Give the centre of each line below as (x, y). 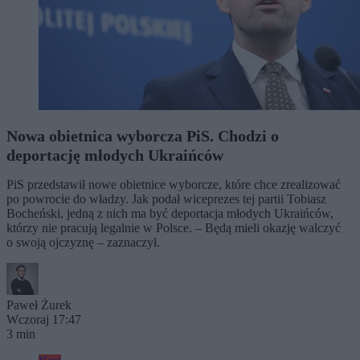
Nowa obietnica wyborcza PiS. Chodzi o (143, 136)
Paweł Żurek (39, 305)
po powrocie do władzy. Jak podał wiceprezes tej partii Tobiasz (166, 199)
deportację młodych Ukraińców (115, 155)
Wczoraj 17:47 (44, 319)
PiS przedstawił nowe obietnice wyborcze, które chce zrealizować (174, 184)
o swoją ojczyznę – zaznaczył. (83, 242)
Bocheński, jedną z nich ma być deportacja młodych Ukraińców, (170, 213)
